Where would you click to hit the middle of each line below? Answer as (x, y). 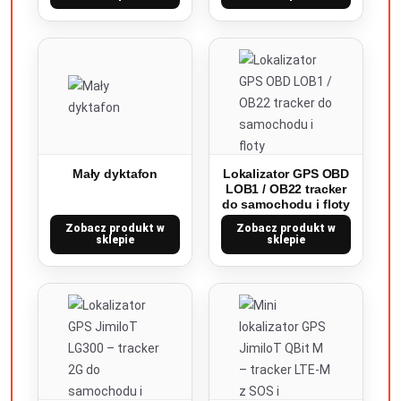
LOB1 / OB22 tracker (286, 189)
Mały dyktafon (115, 174)
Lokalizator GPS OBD (286, 174)
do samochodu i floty (286, 204)
